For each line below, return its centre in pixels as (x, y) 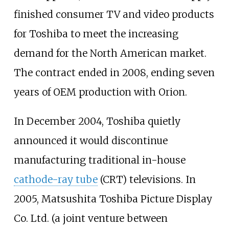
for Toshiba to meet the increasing (96, 33)
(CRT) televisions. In (146, 179)
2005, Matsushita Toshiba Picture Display (113, 199)
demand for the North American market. (110, 53)
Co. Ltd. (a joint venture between (90, 218)
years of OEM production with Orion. (100, 92)
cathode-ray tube (55, 179)
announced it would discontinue (90, 140)
